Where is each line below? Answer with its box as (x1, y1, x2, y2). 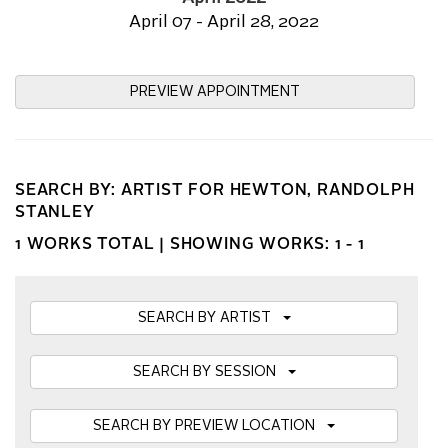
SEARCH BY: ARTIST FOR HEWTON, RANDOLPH (15, 183, 415, 199)
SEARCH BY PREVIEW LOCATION (93, 419, 327, 433)
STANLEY (15, 205, 95, 221)
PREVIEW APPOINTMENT (130, 85, 300, 99)
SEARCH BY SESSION (132, 365, 288, 379)
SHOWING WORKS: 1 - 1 (169, 237, 365, 253)
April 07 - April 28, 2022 (129, 14, 319, 31)
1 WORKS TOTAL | (15, 237, 170, 253)
